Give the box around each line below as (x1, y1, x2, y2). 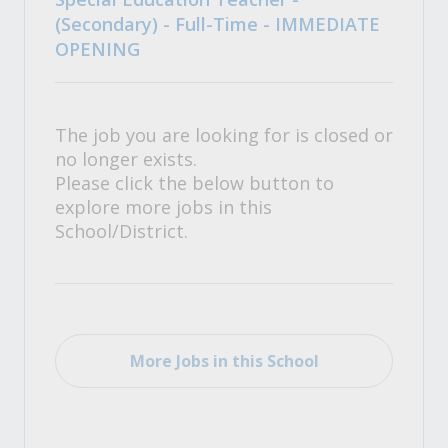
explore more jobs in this (55, 195, 272, 219)
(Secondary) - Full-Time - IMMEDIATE (55, 12, 380, 36)
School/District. (55, 219, 188, 243)
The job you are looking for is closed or (55, 123, 393, 147)
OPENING (55, 37, 140, 61)
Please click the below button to (55, 171, 334, 195)
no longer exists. (55, 147, 197, 171)
